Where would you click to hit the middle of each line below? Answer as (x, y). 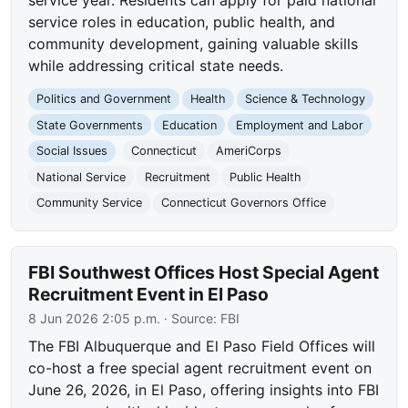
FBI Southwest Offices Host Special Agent (204, 273)
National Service (82, 177)
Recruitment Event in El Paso (149, 295)
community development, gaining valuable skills (194, 43)
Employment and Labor (299, 125)
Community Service (90, 203)
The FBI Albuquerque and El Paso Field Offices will (202, 347)
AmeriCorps (248, 151)
